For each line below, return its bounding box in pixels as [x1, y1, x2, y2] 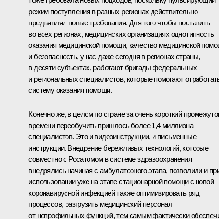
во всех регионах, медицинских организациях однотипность [28, 29, 214, 38]
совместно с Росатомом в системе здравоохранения [28, 154, 192, 163]
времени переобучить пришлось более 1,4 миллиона [28, 121, 194, 130]
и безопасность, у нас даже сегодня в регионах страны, [28, 52, 200, 61]
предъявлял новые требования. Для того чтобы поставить [28, 18, 210, 27]
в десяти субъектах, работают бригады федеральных [28, 63, 197, 72]
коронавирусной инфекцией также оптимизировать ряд [28, 188, 199, 197]
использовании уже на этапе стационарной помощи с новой [28, 177, 214, 186]
